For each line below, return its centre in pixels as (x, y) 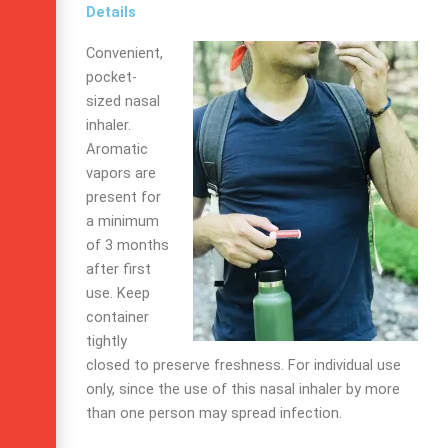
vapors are (121, 172)
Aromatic (117, 148)
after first (118, 268)
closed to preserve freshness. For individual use (243, 364)
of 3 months (127, 244)
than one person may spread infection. (214, 412)
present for (123, 196)
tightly (106, 340)
